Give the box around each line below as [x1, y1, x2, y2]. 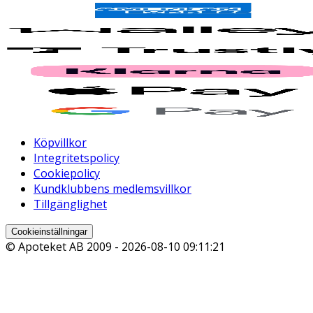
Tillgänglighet [34, 196, 107, 212]
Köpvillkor [34, 135, 87, 151]
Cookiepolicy [34, 166, 100, 182]
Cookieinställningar [11, 226, 87, 238]
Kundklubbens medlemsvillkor [34, 181, 191, 197]
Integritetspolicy [34, 150, 119, 166]
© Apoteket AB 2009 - [6, 239, 122, 255]
